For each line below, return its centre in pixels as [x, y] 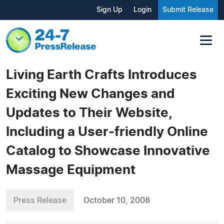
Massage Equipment [71, 170]
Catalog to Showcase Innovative [108, 151]
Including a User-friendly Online [107, 132]
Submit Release [188, 10]
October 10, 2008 [117, 200]
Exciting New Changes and [90, 94]
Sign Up [109, 10]
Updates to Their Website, [89, 113]
